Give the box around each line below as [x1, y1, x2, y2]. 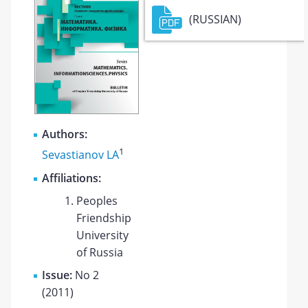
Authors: [42, 126, 88, 142]
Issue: [42, 267, 76, 283]
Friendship [76, 210, 132, 225]
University [76, 227, 129, 243]
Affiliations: [42, 170, 102, 186]
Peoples [76, 192, 118, 208]
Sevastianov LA [42, 147, 120, 163]
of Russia [76, 244, 124, 260]
